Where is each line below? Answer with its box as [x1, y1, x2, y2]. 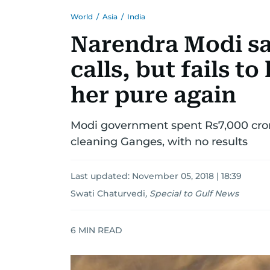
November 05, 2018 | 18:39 [132, 171, 242, 181]
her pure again [71, 83, 236, 108]
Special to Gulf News [149, 188, 239, 199]
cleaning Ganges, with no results [71, 135, 248, 148]
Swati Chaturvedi [71, 188, 145, 199]
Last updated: [71, 171, 132, 181]
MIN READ [76, 224, 122, 236]
